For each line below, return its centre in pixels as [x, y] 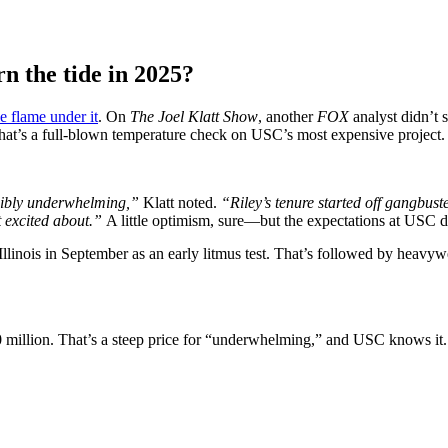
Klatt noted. [180, 202]
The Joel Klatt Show [194, 116]
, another [287, 116]
